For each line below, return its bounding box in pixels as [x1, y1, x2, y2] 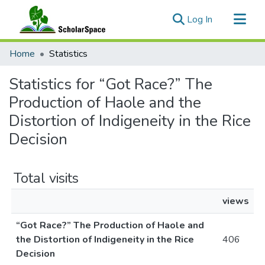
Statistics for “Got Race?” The [9, 74, 212, 95]
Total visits [14, 169, 79, 188]
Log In [187, 13, 212, 26]
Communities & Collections [9, 42, 118, 55]
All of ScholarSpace [9, 61, 90, 74]
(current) [212, 12, 247, 25]
